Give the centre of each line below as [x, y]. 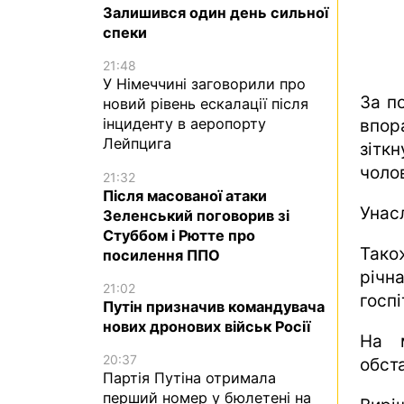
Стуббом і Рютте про [179, 235]
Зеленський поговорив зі [196, 215]
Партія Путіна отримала [189, 377]
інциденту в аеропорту [184, 124]
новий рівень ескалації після [206, 104]
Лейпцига [137, 144]
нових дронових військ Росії [207, 326]
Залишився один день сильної [216, 13]
